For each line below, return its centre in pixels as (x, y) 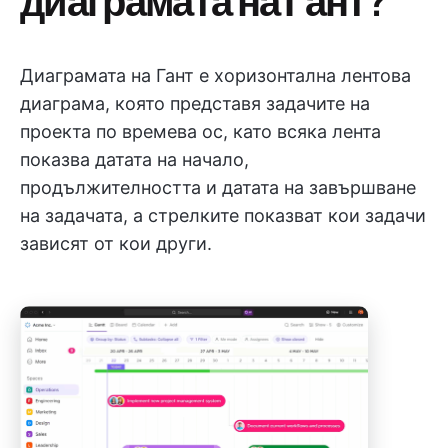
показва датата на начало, (134, 159)
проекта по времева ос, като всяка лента (200, 131)
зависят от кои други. (116, 243)
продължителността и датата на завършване (218, 187)
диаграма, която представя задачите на (195, 103)
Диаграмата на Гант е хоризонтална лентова (215, 75)
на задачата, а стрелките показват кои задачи (223, 215)
